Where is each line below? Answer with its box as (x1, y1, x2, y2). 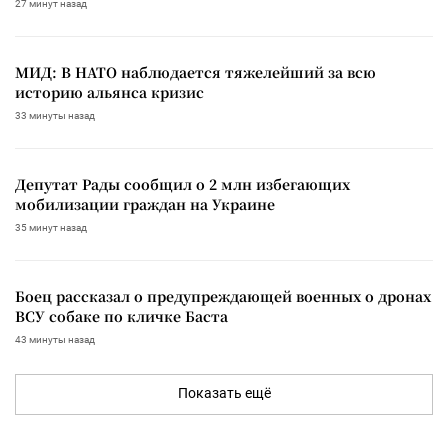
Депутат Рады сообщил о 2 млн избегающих (15, 173, 350, 194)
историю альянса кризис (15, 81, 204, 102)
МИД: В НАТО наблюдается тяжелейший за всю (15, 61, 376, 82)
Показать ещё (177, 384, 271, 401)
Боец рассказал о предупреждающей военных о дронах (15, 285, 431, 306)
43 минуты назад (15, 333, 95, 345)
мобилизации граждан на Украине (15, 193, 275, 214)
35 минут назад (15, 221, 87, 233)
